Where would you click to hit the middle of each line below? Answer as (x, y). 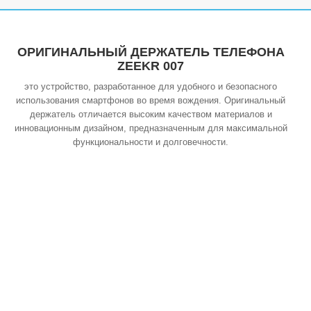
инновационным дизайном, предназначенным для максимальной (151, 128)
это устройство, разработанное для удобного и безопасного (151, 86)
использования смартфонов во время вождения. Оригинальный (151, 100)
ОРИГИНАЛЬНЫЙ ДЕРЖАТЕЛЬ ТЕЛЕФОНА (151, 52)
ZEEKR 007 (151, 66)
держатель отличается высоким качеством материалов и (151, 114)
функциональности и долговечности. (151, 142)
